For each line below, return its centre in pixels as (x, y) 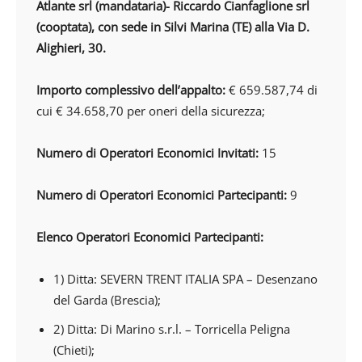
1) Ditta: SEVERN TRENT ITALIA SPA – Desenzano (185, 279)
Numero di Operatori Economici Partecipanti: (162, 195)
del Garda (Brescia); (107, 300)
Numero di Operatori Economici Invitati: (147, 153)
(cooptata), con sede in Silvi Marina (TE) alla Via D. (173, 27)
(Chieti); (74, 350)
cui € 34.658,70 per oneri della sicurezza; (151, 111)
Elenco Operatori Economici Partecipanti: (150, 237)
